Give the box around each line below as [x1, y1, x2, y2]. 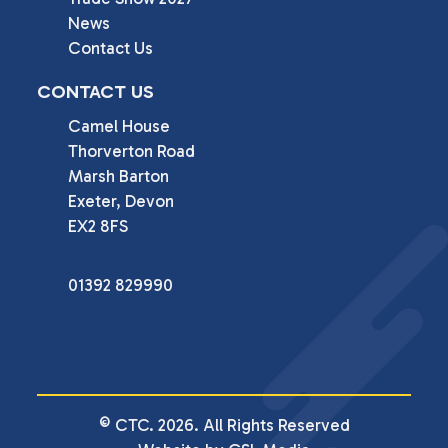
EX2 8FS [67, 216, 128, 237]
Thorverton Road [67, 141, 195, 162]
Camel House [67, 116, 170, 137]
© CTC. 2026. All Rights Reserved [98, 414, 350, 435]
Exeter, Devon [67, 191, 174, 212]
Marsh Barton [67, 166, 169, 187]
